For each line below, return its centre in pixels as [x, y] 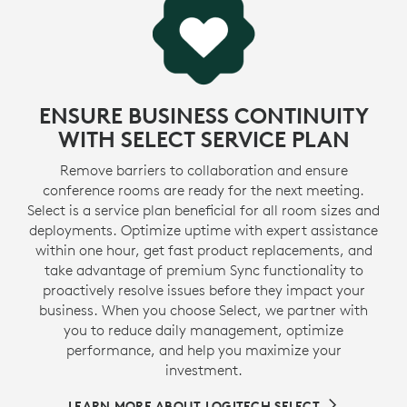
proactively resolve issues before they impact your [203, 290]
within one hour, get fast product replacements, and [203, 250]
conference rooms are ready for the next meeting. [203, 190]
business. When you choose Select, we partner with [203, 310]
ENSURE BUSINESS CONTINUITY [203, 116]
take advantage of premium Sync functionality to [203, 270]
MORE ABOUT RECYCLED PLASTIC [194, 71]
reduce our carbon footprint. [201, 35]
